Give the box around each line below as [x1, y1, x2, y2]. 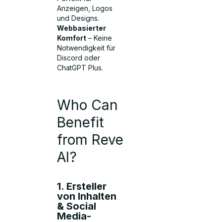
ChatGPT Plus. [57, 63, 104, 72]
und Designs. [57, 14, 100, 23]
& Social [57, 200, 97, 212]
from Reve [57, 131, 124, 148]
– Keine [86, 34, 112, 43]
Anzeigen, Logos [57, 4, 113, 13]
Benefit [57, 113, 104, 131]
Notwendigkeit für [57, 44, 116, 53]
